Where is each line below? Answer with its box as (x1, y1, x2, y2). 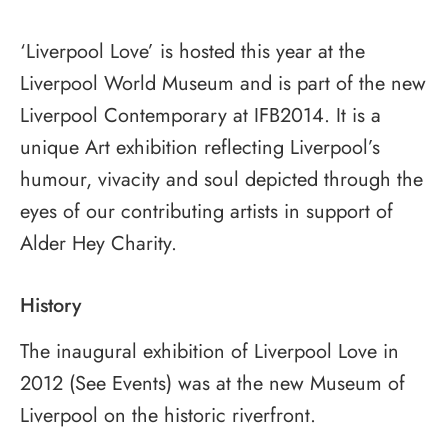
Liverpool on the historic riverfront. (20, 400, 316, 430)
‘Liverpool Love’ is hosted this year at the (20, 36, 365, 66)
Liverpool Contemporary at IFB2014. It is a (20, 100, 381, 130)
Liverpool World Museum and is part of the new (20, 68, 426, 98)
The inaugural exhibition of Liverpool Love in (20, 336, 399, 366)
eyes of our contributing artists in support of (20, 196, 393, 226)
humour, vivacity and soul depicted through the (20, 164, 423, 194)
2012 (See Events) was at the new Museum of (20, 368, 405, 398)
